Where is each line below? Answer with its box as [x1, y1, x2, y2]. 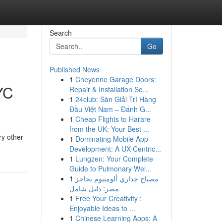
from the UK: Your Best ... [69, 124, 149, 134]
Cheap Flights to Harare [75, 114, 151, 124]
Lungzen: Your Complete [75, 154, 153, 164]
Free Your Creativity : [75, 193, 142, 203]
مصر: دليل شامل [69, 183, 119, 193]
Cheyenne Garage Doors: [75, 74, 156, 84]
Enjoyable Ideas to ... [69, 203, 135, 213]
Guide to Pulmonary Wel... [69, 164, 152, 173]
